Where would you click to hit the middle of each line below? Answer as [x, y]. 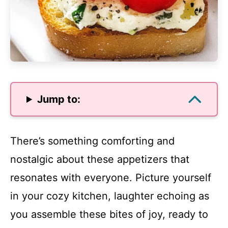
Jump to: [59, 99]
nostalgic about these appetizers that [100, 159]
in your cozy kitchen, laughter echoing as [110, 196]
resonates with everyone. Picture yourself [111, 178]
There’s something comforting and [92, 141]
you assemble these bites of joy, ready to [109, 214]
